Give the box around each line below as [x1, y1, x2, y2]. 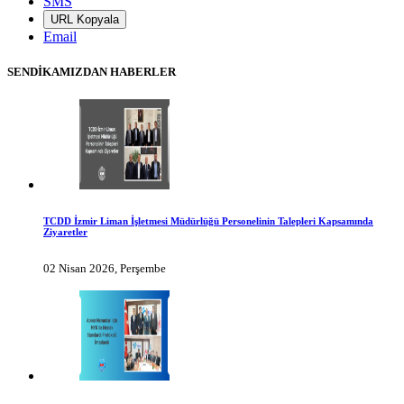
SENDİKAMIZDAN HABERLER [7, 64, 176, 78]
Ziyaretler [43, 225, 87, 237]
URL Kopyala [50, 12, 119, 26]
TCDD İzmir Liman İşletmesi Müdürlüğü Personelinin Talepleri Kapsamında [43, 215, 373, 226]
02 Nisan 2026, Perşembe [43, 261, 166, 275]
